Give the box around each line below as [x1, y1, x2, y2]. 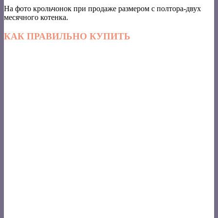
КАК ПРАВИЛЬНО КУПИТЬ [4, 31, 130, 41]
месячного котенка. [4, 13, 68, 21]
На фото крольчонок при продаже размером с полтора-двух [4, 4, 201, 13]
